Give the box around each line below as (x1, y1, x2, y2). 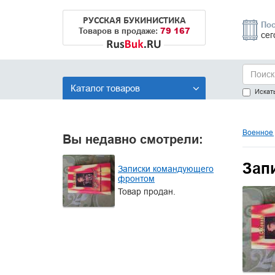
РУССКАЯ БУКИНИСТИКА (83, 16, 186, 26)
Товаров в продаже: (79, 26, 160, 36)
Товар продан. (118, 186, 176, 196)
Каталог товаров (71, 83, 140, 93)
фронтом (118, 173, 155, 184)
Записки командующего (118, 163, 214, 174)
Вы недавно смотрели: (63, 132, 203, 147)
